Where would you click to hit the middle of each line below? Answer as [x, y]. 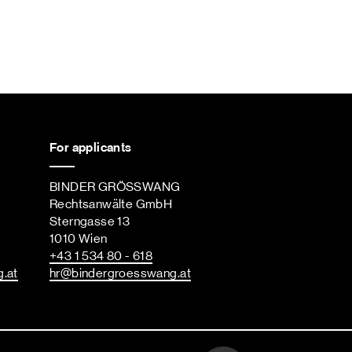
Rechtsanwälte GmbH [111, 205]
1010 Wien [79, 239]
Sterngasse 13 [90, 222]
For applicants [91, 147]
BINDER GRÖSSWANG [115, 187]
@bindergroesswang [119, 274]
